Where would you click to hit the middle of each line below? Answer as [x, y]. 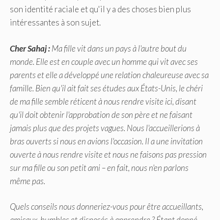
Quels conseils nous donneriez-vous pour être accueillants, [107, 207]
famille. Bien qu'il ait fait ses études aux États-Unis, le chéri [106, 88]
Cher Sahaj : [30, 48]
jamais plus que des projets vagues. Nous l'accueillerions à [105, 128]
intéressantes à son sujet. [55, 23]
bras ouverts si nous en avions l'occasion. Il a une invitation [106, 141]
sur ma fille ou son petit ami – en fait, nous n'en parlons [99, 167]
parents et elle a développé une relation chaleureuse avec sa [109, 75]
